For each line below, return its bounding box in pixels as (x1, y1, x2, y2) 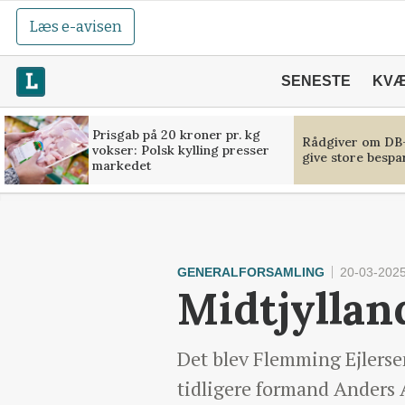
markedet (91, 156, 151, 174)
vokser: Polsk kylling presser (91, 141, 269, 158)
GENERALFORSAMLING (177, 265, 325, 279)
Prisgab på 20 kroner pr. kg (91, 126, 260, 143)
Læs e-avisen (29, 17, 123, 36)
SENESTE (280, 73, 351, 89)
